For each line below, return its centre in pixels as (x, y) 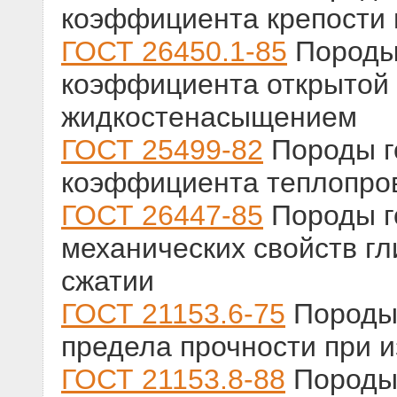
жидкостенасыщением (209, 117)
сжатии (108, 281)
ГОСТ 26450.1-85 (174, 52)
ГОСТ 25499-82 (162, 150)
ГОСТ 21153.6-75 (173, 314)
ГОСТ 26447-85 (162, 216)
